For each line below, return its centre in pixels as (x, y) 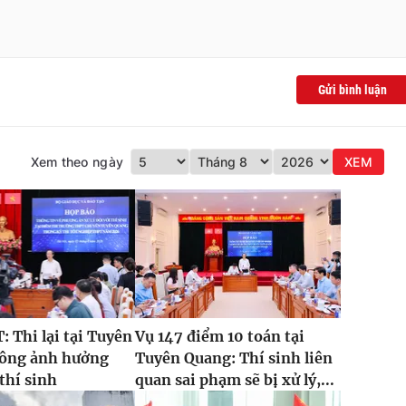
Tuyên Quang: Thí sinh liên (233, 358)
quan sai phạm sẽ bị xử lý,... (234, 380)
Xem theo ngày (77, 162)
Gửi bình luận (353, 90)
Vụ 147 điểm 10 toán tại (219, 337)
